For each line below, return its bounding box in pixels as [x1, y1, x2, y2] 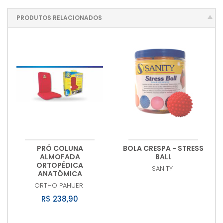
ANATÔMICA [37, 168, 82, 179]
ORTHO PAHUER [34, 180, 83, 190]
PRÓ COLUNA [36, 143, 83, 153]
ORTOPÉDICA [36, 160, 83, 170]
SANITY [152, 163, 173, 173]
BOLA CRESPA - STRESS [123, 143, 204, 153]
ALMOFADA [39, 151, 80, 162]
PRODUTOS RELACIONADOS [16, 13, 102, 22]
